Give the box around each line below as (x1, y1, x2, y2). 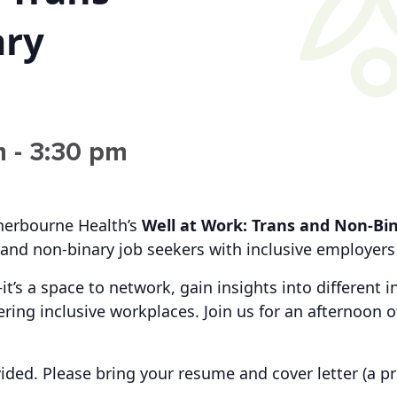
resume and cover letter (178, 362, 358, 385)
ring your (105, 362, 178, 385)
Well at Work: (142, 214, 247, 237)
